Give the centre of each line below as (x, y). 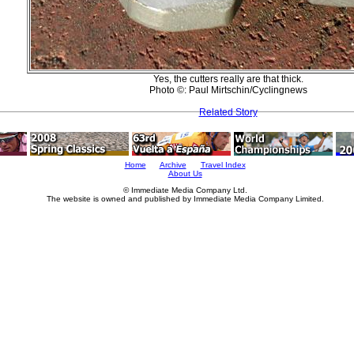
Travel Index (223, 165)
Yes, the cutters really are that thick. (228, 79)
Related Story (228, 112)
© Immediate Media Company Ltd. (185, 190)
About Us (185, 173)
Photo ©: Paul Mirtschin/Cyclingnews (228, 90)
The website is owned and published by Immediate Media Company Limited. (185, 199)
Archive (173, 165)
